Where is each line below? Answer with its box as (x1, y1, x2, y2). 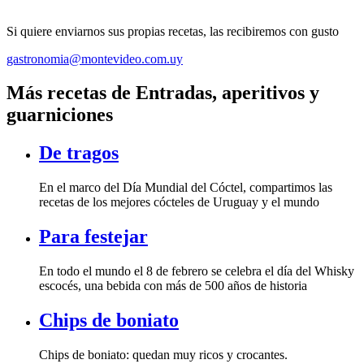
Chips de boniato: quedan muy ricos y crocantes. (39, 347, 288, 362)
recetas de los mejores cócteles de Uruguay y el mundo (39, 195, 319, 210)
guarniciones (6, 104, 113, 126)
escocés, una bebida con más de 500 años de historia (39, 279, 307, 293)
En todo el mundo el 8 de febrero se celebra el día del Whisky (39, 264, 354, 279)
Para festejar (39, 226, 148, 248)
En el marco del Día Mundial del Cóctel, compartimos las (39, 180, 332, 195)
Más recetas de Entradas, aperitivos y (6, 82, 319, 104)
